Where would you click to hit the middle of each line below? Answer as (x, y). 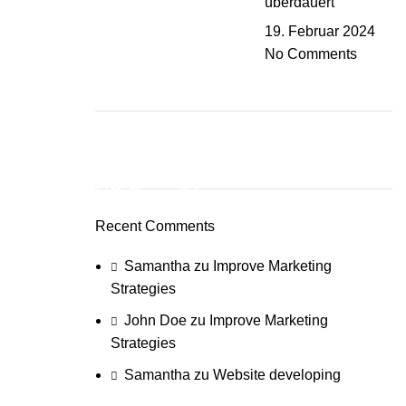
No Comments (311, 54)
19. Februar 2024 (320, 31)
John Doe (155, 320)
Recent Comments (155, 226)
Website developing (276, 375)
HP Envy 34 (147, 194)
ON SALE (147, 171)
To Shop (147, 238)
